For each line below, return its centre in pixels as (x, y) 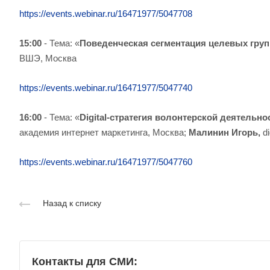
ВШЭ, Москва (48, 58)
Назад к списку (72, 203)
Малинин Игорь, (226, 132)
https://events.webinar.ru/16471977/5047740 (106, 88)
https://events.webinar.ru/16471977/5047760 (106, 162)
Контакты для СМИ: (85, 262)
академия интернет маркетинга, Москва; (104, 132)
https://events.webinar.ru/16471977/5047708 (106, 14)
